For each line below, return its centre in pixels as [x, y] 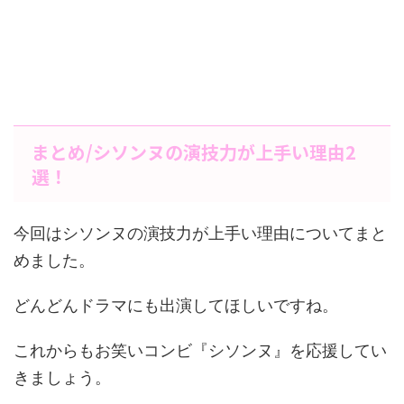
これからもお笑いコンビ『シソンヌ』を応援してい [200, 350]
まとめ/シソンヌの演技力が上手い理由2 [194, 152]
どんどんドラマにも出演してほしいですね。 [176, 305]
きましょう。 [62, 377]
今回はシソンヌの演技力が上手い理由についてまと [200, 233]
